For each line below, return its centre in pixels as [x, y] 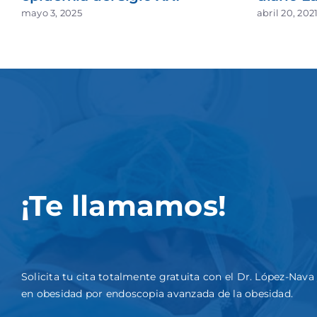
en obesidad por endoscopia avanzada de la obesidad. [157, 293]
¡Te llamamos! [124, 205]
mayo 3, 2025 [52, 13]
